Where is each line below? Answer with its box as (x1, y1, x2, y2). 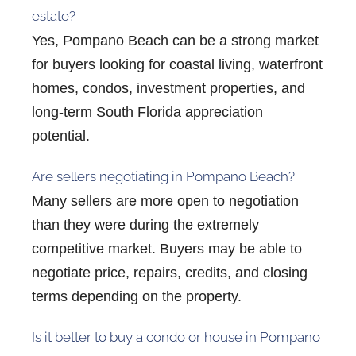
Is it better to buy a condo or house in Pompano (32, 328, 320, 345)
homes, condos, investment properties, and (32, 79, 305, 96)
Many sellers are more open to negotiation (32, 192, 299, 209)
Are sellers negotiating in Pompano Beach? (32, 168, 295, 184)
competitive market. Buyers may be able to (32, 240, 302, 257)
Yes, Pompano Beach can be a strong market (32, 32, 319, 48)
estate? (32, 7, 75, 24)
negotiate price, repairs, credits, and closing (32, 264, 308, 281)
